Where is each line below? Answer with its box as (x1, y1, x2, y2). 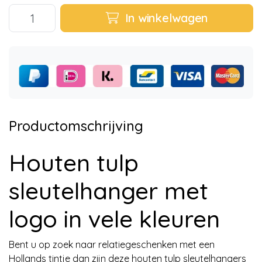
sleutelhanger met (9, 175, 208, 205)
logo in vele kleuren (9, 204, 220, 233)
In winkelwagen (121, 11, 208, 25)
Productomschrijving (9, 116, 143, 135)
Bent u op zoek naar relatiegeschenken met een (9, 238, 215, 250)
